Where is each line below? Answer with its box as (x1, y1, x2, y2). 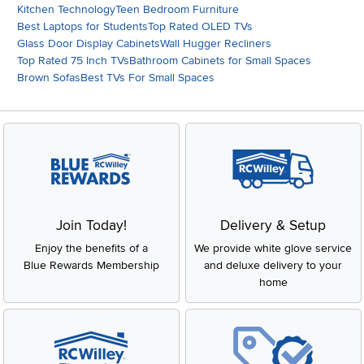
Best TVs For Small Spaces (80, 70, 214, 84)
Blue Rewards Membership (23, 258, 159, 272)
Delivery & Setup (220, 217, 326, 234)
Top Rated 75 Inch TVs (17, 53, 129, 67)
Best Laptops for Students (17, 19, 148, 33)
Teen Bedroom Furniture (115, 2, 239, 16)
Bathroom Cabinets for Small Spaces (129, 53, 311, 67)
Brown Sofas (17, 70, 80, 84)
